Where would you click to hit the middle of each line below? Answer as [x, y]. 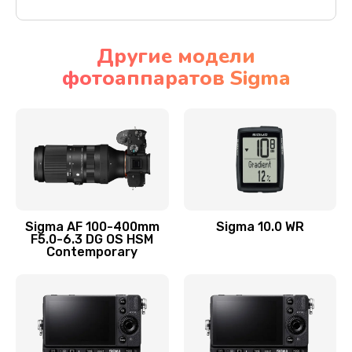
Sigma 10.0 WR [260, 227]
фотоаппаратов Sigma [176, 78]
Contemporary [92, 252]
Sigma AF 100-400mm [92, 227]
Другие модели [176, 56]
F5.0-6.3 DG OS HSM [92, 239]
